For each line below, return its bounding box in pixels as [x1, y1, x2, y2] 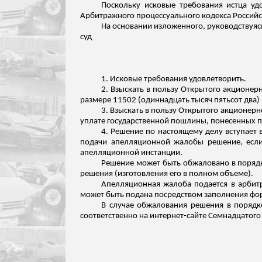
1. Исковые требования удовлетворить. [101, 75, 246, 84]
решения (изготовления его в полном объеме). [80, 170, 253, 178]
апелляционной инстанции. [80, 149, 182, 157]
